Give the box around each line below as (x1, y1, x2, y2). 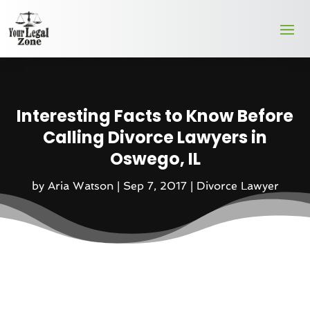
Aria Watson (47, 179, 113, 193)
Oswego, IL (109, 147, 201, 171)
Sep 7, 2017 (122, 179, 187, 193)
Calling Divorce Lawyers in (43, 126, 267, 149)
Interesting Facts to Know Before (17, 104, 293, 128)
